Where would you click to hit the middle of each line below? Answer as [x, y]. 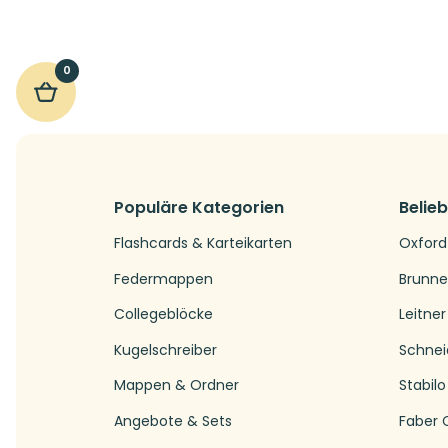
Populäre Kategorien [199, 208]
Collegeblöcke [163, 314]
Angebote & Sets [173, 420]
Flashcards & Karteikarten [203, 242]
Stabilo [422, 385]
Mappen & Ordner [176, 385]
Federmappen [163, 278]
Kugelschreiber [165, 349]
